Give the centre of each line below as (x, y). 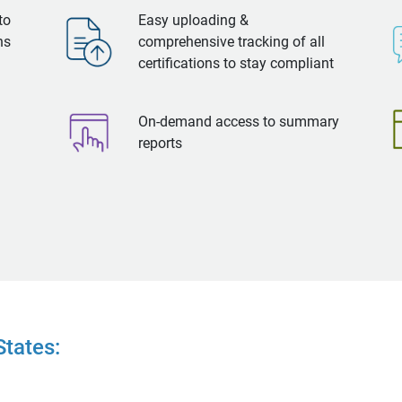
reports (160, 144)
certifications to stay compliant (236, 63)
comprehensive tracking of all (232, 42)
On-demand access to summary (239, 122)
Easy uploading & (193, 20)
